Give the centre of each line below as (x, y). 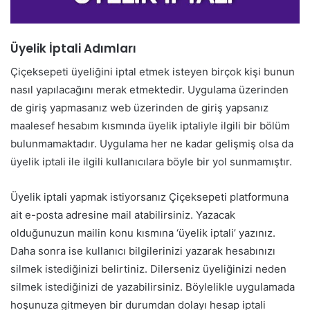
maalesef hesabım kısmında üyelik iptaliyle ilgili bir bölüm (150, 125)
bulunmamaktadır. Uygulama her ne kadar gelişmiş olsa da (152, 143)
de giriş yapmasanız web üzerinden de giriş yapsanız (139, 107)
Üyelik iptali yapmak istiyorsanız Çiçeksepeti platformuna (149, 197)
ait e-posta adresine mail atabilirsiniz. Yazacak (123, 215)
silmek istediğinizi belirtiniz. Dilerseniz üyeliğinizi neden (148, 268)
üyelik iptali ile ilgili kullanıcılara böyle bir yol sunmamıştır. (151, 161)
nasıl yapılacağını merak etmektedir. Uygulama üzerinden (149, 89)
